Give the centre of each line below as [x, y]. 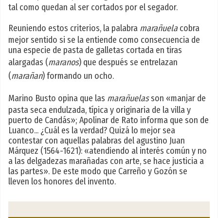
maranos [64, 63]
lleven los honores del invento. [62, 182]
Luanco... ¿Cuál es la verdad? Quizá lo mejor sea [92, 131]
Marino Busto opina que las [58, 99]
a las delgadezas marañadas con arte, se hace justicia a [106, 161]
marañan [27, 76]
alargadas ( [28, 63]
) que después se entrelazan [128, 63]
